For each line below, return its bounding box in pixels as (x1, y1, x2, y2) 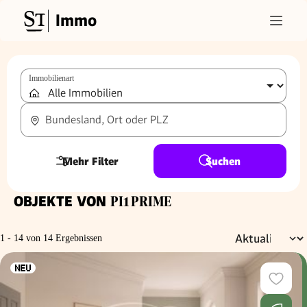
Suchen (206, 154, 241, 168)
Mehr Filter (62, 154, 119, 168)
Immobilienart (29, 73, 74, 83)
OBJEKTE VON (14, 193, 110, 210)
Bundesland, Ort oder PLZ (45, 113, 168, 126)
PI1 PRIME (110, 194, 171, 210)
